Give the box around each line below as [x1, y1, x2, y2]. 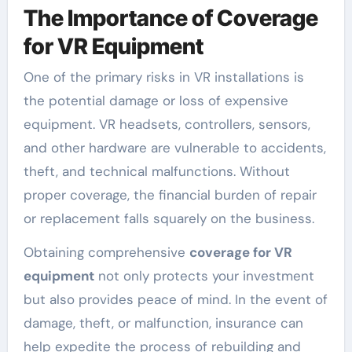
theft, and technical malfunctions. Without [23, 163, 290, 181]
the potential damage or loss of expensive [23, 92, 288, 110]
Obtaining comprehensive [23, 244, 189, 262]
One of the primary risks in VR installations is [23, 68, 304, 86]
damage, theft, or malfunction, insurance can [23, 314, 303, 332]
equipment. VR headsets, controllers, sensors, [23, 115, 310, 134]
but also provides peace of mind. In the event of [23, 291, 328, 309]
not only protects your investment [93, 267, 314, 285]
